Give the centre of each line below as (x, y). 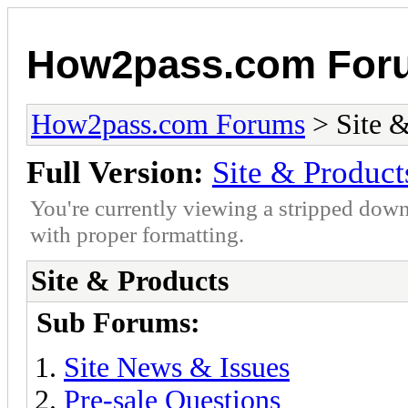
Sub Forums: (118, 322)
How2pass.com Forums (168, 124)
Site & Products (130, 280)
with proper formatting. (137, 234)
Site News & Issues (177, 367)
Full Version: (115, 172)
